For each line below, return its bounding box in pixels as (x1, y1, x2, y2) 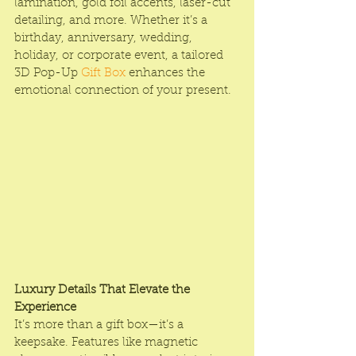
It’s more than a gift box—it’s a (14, 319, 187, 332)
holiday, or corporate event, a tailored (14, 49, 226, 62)
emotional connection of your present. (14, 84, 231, 97)
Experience (14, 302, 76, 315)
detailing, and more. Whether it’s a (14, 14, 211, 27)
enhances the (126, 67, 208, 79)
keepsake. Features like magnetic (14, 337, 201, 350)
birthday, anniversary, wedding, (14, 32, 195, 44)
